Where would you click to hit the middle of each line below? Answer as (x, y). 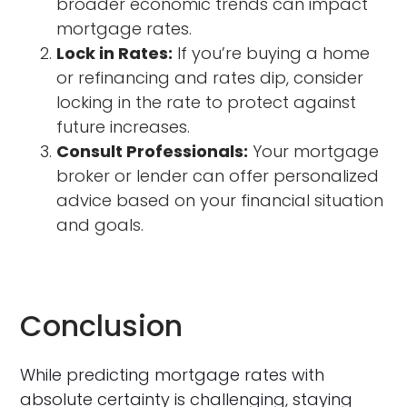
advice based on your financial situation (220, 200)
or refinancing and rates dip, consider (210, 77)
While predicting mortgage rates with (173, 374)
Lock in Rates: (115, 53)
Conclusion (102, 325)
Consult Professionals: (153, 151)
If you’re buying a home (272, 53)
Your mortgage (314, 151)
